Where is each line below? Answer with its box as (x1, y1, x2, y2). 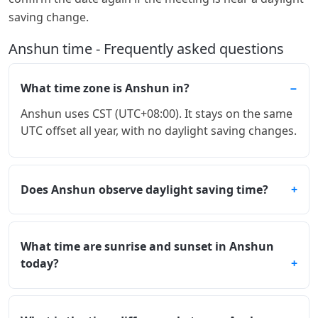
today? (21, 256, 59, 272)
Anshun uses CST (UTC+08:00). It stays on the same (21, 106, 292, 122)
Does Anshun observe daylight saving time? (21, 182, 268, 198)
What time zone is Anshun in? (21, 80, 190, 97)
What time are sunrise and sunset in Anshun (21, 238, 274, 255)
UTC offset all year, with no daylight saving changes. (21, 123, 297, 139)
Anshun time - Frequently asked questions (9, 38, 284, 58)
